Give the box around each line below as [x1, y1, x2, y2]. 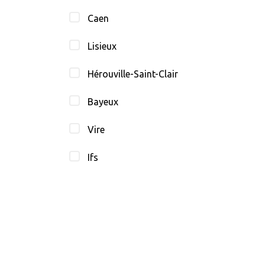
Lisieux [88, 40, 117, 51]
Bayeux [88, 96, 119, 107]
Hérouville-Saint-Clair [88, 68, 179, 79]
